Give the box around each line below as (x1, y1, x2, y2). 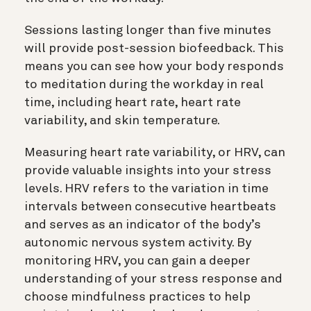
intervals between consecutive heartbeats (24, 201, 276, 214)
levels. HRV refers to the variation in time (24, 183, 269, 196)
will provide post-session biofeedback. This (24, 42, 284, 56)
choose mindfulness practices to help (24, 291, 251, 304)
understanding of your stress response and (24, 273, 283, 286)
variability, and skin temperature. (24, 115, 222, 128)
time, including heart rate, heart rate (24, 96, 241, 110)
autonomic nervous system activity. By (24, 237, 251, 250)
